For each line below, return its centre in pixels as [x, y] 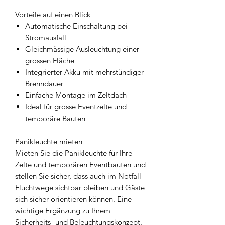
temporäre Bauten [55, 119]
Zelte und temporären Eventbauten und [80, 165]
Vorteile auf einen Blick [53, 15]
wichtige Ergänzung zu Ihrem [63, 211]
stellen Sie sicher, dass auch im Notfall [78, 176]
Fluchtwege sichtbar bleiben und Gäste [80, 188]
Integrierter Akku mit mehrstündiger [84, 72]
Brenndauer [44, 84]
